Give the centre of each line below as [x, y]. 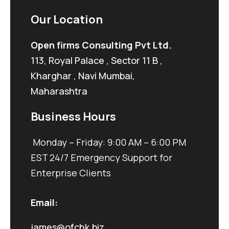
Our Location [67, 20]
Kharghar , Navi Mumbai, [83, 76]
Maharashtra [59, 91]
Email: [44, 203]
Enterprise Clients [71, 173]
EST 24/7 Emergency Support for [101, 158]
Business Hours [73, 117]
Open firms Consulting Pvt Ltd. [101, 45]
